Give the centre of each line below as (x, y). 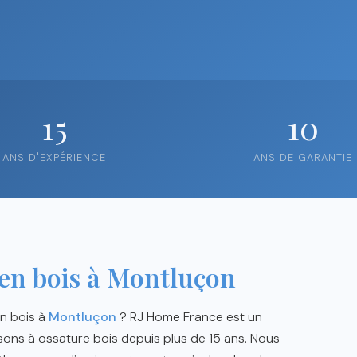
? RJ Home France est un (189, 316)
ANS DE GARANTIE (303, 157)
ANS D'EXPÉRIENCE (54, 157)
